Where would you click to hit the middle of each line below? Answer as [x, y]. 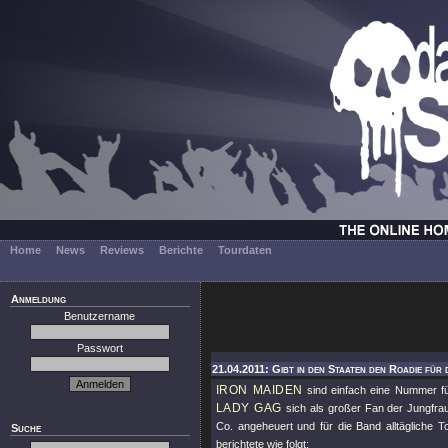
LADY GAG [249, 408]
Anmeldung [38, 299]
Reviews [122, 250]
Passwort [100, 348]
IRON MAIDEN [259, 390]
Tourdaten [245, 250]
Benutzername [100, 316]
